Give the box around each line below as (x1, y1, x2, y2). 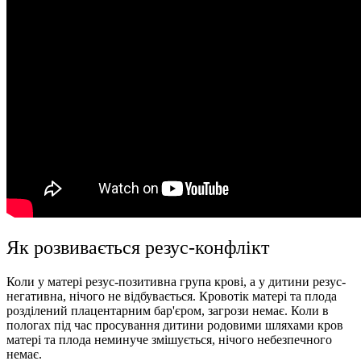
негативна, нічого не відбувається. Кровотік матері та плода (6, 288, 337, 303)
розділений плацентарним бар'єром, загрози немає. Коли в (6, 303, 329, 317)
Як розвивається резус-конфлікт (6, 236, 269, 258)
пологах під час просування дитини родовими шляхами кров (6, 317, 343, 332)
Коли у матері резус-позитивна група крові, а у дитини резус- (6, 274, 346, 288)
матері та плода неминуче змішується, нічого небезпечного (6, 332, 332, 346)
